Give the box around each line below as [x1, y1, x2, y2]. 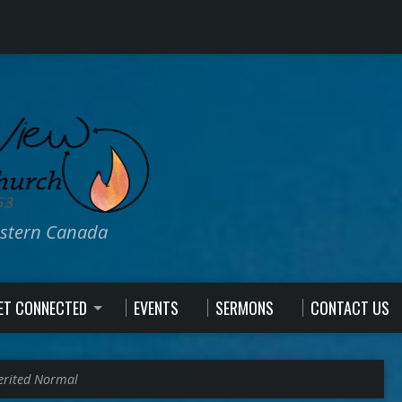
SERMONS [215, 296, 274, 319]
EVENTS [134, 296, 179, 319]
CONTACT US [310, 296, 389, 319]
